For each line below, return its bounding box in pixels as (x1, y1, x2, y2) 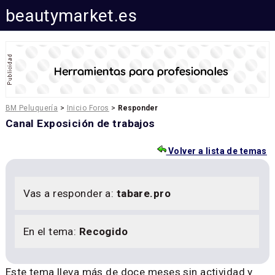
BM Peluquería (5, 104, 58, 113)
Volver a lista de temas (166, 145, 267, 156)
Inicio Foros (66, 104, 109, 113)
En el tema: (23, 225, 79, 238)
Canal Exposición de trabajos (5, 117, 155, 130)
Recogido (79, 225, 128, 238)
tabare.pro (116, 187, 171, 199)
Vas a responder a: (23, 187, 117, 199)
